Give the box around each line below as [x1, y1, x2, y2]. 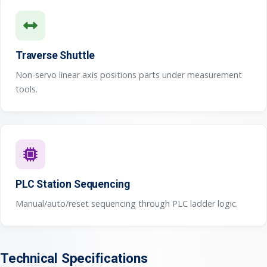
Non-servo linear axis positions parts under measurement [15, 69, 242, 80]
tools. [15, 83, 38, 95]
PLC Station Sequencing [15, 178, 131, 190]
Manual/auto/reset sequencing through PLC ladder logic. [15, 198, 238, 209]
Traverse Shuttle [15, 49, 95, 61]
